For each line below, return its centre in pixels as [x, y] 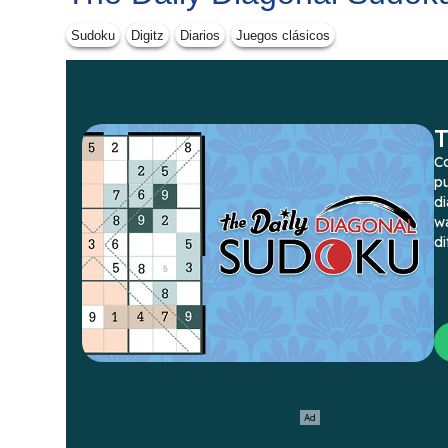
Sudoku [93, 35]
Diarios [200, 35]
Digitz [147, 35]
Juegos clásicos [283, 35]
